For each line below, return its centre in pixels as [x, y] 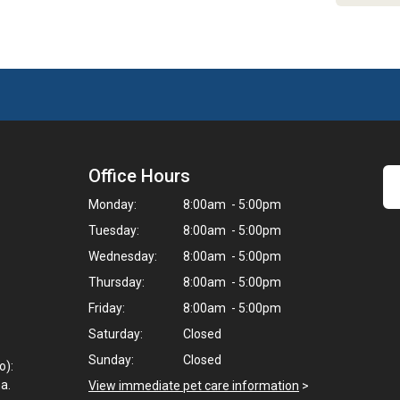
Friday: [107, 308]
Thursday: [117, 282]
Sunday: [111, 360]
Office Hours [139, 176]
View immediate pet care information [194, 386]
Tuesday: [114, 230]
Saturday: [116, 334]
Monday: [112, 204]
